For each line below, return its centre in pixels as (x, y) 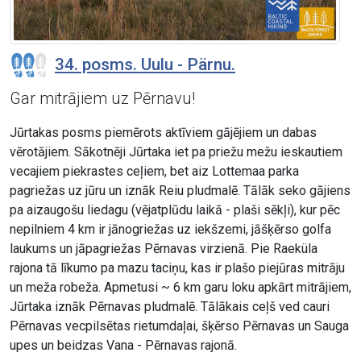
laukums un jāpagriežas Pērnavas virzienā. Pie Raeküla (164, 249)
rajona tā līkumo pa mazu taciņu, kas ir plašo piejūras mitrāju (177, 268)
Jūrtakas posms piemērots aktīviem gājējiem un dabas (163, 133)
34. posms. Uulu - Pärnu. (145, 65)
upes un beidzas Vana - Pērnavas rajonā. (123, 346)
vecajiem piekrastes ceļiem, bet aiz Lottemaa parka (154, 172)
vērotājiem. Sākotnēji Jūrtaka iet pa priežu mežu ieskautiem (176, 152)
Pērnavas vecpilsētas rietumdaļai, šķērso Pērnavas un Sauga (179, 326)
